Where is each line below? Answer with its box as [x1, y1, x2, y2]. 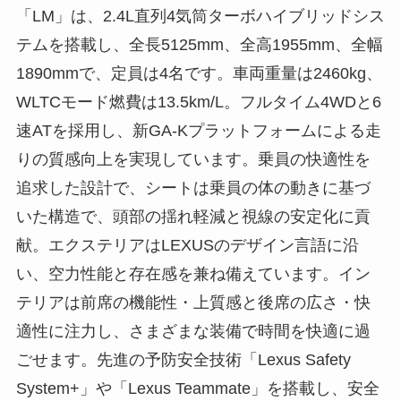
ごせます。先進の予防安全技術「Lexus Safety [15, 350, 351, 369]
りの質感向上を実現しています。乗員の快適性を [15, 149, 371, 168]
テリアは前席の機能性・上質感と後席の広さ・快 [15, 293, 371, 311]
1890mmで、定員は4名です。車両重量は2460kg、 [15, 64, 382, 82]
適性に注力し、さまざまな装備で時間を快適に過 [15, 321, 371, 340]
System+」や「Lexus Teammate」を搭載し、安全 [15, 379, 380, 397]
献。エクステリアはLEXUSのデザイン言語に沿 [15, 235, 359, 254]
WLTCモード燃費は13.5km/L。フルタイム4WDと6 [15, 92, 381, 111]
